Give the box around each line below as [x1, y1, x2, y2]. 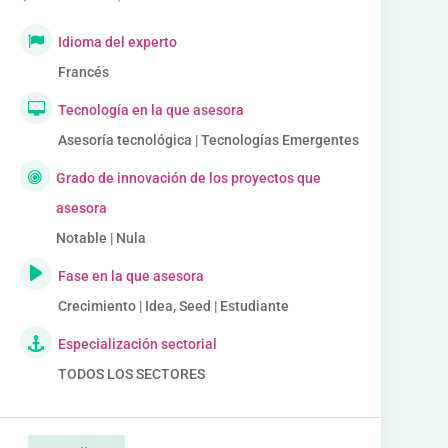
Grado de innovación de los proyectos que [56, 170, 322, 186]
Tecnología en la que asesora [57, 102, 244, 118]
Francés [57, 64, 109, 80]
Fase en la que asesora [57, 268, 204, 284]
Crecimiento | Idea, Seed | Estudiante [57, 298, 289, 314]
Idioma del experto [57, 34, 177, 50]
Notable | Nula [56, 230, 147, 246]
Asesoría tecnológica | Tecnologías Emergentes [57, 132, 359, 148]
